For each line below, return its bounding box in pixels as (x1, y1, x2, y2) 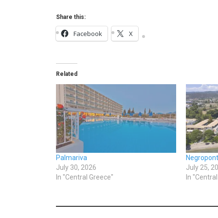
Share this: (55, 14, 86, 21)
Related (55, 71, 77, 77)
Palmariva (55, 154, 87, 162)
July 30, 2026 (55, 163, 96, 172)
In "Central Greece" (55, 173, 113, 182)
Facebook (73, 29, 102, 38)
